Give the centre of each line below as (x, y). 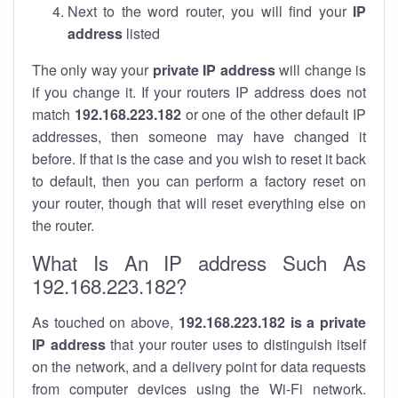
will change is (321, 70)
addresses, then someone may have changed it (199, 136)
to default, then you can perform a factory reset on (199, 181)
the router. (63, 225)
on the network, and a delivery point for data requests (199, 366)
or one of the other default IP (273, 114)
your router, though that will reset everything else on (199, 203)
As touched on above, (105, 322)
